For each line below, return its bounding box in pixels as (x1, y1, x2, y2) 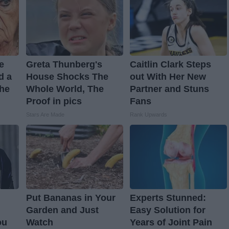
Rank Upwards (129, 111, 167, 118)
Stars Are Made (26, 111, 64, 118)
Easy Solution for (129, 205, 205, 216)
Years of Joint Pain (129, 217, 212, 228)
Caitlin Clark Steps (129, 59, 211, 70)
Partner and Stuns (129, 84, 209, 95)
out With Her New (129, 72, 206, 82)
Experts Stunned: (129, 193, 206, 203)
